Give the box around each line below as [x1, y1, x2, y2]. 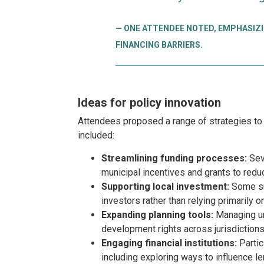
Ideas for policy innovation [78, 95, 221, 110]
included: [78, 129, 114, 141]
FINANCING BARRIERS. [115, 39, 203, 49]
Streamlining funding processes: [101, 152, 247, 164]
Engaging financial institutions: [101, 237, 237, 249]
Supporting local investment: [101, 180, 229, 192]
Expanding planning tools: [101, 209, 213, 220]
